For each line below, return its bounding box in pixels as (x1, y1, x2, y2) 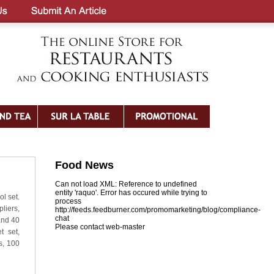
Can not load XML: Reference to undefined (55, 180, 197, 188)
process (55, 197, 81, 206)
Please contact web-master (55, 223, 145, 231)
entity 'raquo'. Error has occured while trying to (55, 188, 207, 197)
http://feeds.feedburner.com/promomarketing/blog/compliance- (55, 206, 261, 214)
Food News (55, 159, 114, 171)
